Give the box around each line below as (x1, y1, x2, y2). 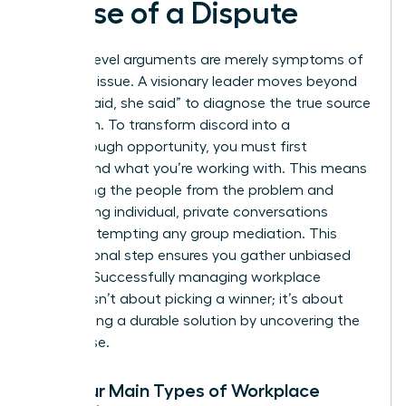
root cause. (34, 334, 110, 350)
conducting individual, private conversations (34, 204, 328, 219)
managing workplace (179, 269, 321, 285)
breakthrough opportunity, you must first (34, 139, 307, 154)
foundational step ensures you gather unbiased (34, 247, 351, 263)
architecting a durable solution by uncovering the (34, 313, 360, 328)
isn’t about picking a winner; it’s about (85, 291, 343, 306)
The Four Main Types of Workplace (34, 381, 320, 400)
